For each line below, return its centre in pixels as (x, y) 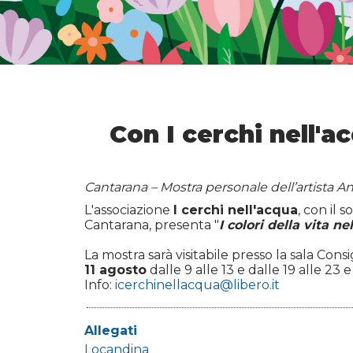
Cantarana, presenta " (152, 225)
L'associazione (129, 210)
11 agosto (115, 270)
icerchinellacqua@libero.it (197, 285)
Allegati (111, 331)
